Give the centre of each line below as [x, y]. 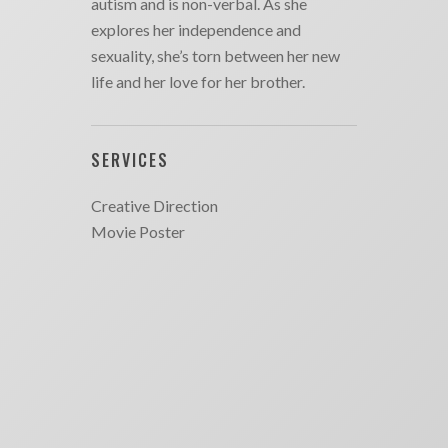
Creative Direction [154, 205]
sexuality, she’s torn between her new [215, 55]
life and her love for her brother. [198, 81]
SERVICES [130, 159]
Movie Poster [138, 231]
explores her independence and [196, 29]
